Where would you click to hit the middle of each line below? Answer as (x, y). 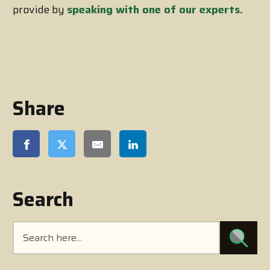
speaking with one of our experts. (155, 10)
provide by (40, 10)
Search (43, 200)
